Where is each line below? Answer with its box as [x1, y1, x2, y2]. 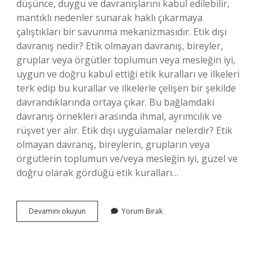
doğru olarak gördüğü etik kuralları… [16, 166, 178, 179]
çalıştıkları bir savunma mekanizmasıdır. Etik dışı [16, 25, 227, 38]
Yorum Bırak [122, 206, 163, 216]
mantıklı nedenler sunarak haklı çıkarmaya [16, 11, 203, 24]
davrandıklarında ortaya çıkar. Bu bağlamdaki [16, 96, 214, 109]
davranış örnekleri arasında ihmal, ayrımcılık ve [16, 110, 222, 123]
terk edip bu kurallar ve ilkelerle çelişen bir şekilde [16, 82, 236, 95]
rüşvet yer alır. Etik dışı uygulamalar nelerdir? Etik [16, 124, 232, 137]
